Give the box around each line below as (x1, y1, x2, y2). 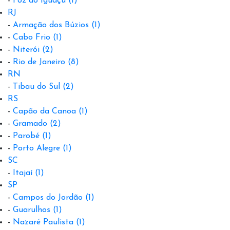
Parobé (13, 131, 40, 140)
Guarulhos (13, 205, 50, 214)
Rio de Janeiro (13, 57, 65, 66)
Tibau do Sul (13, 82, 60, 91)
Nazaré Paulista (13, 218, 73, 226)
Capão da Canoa (13, 107, 76, 116)
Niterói (13, 45, 40, 54)
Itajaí (13, 168, 32, 177)
